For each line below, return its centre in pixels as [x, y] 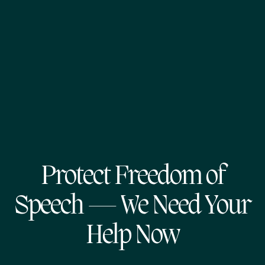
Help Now [132, 236]
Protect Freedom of [132, 177]
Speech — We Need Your [132, 206]
